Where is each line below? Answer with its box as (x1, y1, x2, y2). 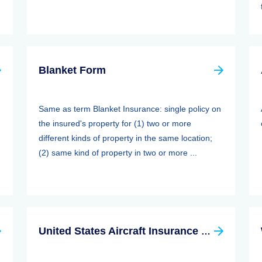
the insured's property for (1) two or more (39, 119, 191, 128)
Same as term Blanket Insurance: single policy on (39, 104, 221, 113)
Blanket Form (39, 64, 106, 76)
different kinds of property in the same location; (39, 133, 212, 143)
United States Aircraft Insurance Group (201, 226, 211, 236)
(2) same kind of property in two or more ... (39, 148, 197, 157)
